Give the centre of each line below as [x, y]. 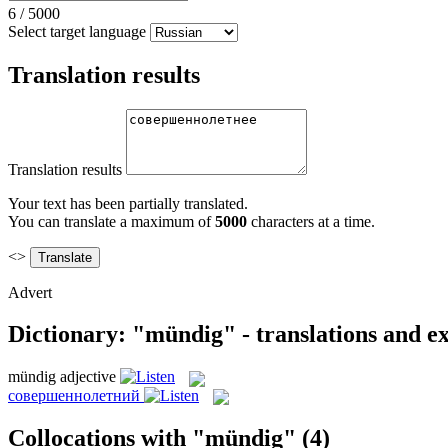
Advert [30, 292]
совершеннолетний [74, 395]
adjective [88, 377]
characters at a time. [311, 221]
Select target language [77, 31]
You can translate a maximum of [111, 221]
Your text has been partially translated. [128, 203]
